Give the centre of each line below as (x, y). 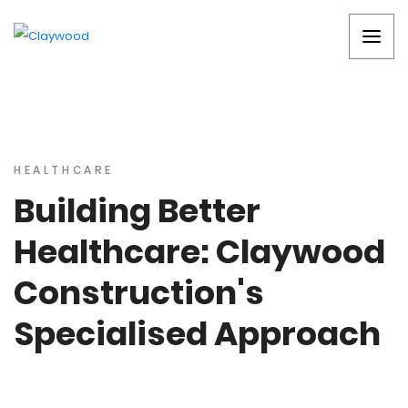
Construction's (139, 293)
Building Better (137, 211)
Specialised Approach (197, 334)
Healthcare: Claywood (199, 252)
